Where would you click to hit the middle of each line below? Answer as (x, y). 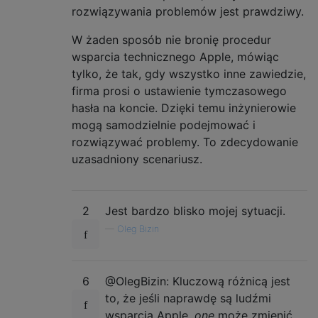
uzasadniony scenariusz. (137, 159)
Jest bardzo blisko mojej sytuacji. (195, 210)
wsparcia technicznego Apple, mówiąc (175, 56)
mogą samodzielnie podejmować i (164, 125)
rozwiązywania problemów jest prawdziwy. (188, 11)
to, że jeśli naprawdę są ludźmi (188, 298)
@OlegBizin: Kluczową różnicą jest (198, 281)
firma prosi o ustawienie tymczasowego (179, 91)
